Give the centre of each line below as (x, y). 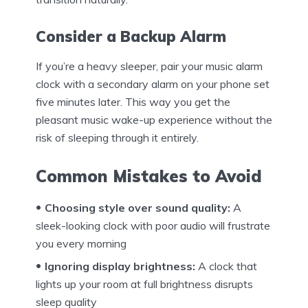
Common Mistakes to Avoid (149, 176)
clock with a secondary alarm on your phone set (153, 84)
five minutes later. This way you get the (133, 102)
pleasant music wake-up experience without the (154, 120)
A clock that (226, 266)
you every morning (81, 243)
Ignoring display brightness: (120, 266)
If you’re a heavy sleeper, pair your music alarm (149, 66)
